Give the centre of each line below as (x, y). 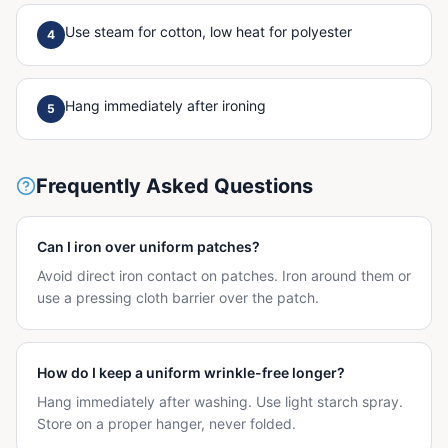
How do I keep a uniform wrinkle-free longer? (191, 372)
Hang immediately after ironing (165, 105)
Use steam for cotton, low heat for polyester (208, 31)
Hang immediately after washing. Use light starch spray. (220, 401)
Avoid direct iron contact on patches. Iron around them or (224, 275)
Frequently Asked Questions (174, 185)
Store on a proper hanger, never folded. (166, 423)
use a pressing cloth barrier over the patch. (178, 297)
